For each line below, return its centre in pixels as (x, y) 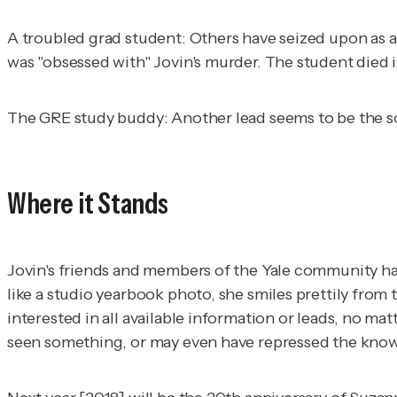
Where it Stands (88, 203)
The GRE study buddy (86, 118)
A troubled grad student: (97, 39)
